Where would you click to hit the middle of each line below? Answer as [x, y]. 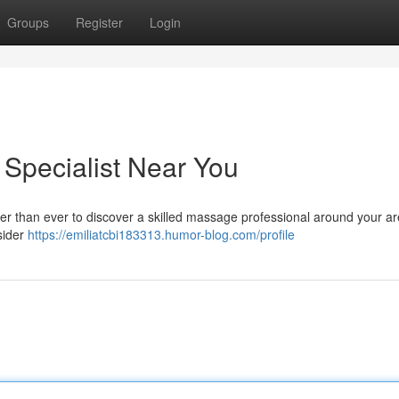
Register [99, 22]
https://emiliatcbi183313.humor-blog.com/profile [161, 234]
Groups [28, 22]
